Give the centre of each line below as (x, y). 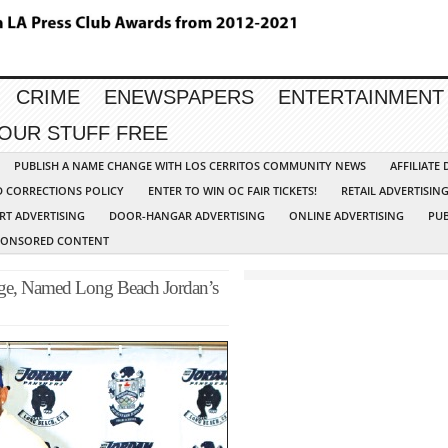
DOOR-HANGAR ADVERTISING (187, 216)
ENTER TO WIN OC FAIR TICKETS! (232, 191)
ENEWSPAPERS (179, 97)
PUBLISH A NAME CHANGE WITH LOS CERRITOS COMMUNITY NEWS (190, 166)
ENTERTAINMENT (361, 97)
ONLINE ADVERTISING (346, 216)
